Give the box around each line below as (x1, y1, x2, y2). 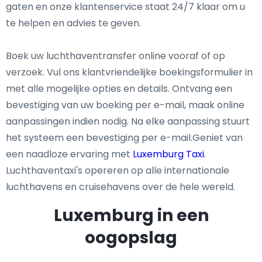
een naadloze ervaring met (6, 147, 133, 161)
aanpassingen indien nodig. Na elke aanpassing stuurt (6, 115, 250, 128)
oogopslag (85, 226, 177, 249)
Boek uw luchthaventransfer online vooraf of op (6, 49, 225, 63)
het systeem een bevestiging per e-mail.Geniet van (6, 131, 243, 144)
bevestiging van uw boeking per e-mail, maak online (6, 98, 244, 112)
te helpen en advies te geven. (6, 16, 141, 30)
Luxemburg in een (53, 204, 209, 227)
